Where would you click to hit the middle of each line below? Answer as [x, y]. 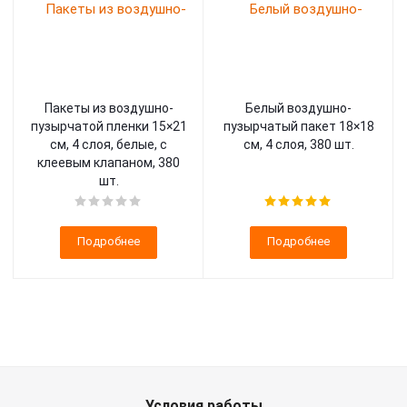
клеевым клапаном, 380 [109, 163]
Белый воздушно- [298, 108]
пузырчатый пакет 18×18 [298, 126]
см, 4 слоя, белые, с [109, 144]
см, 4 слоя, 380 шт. [298, 144]
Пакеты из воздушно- [109, 108]
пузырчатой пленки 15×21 [109, 126]
